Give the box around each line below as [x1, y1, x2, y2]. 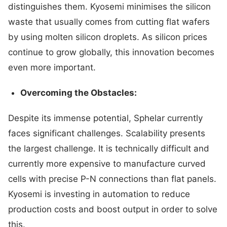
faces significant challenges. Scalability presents [8, 128, 205, 138]
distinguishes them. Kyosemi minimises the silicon [8, 1, 211, 12]
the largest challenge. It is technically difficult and [8, 143, 209, 154]
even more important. [8, 62, 96, 72]
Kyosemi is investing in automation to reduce [8, 188, 190, 199]
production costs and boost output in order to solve [8, 204, 217, 214]
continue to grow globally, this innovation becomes [8, 47, 214, 57]
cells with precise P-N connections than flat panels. [8, 173, 216, 184]
